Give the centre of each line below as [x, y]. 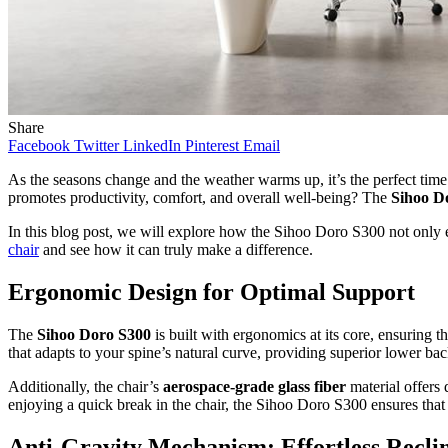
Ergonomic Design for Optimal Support [211, 291]
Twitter [96, 145]
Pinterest [212, 145]
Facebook [39, 145]
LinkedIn [152, 145]
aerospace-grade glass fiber [254, 386]
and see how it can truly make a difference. [176, 249]
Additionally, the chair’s [85, 386]
